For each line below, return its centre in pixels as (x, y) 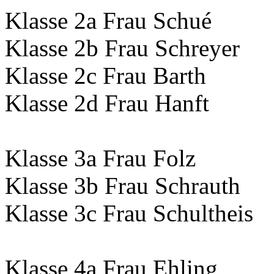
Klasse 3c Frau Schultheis (129, 213)
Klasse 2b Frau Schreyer (122, 48)
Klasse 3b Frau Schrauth (123, 186)
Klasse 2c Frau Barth (106, 76)
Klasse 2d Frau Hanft (107, 103)
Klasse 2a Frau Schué (108, 21)
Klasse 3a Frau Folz (100, 158)
